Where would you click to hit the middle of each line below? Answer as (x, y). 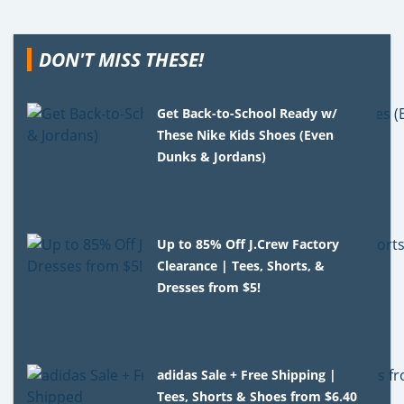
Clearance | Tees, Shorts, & (241, 265)
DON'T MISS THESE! (121, 59)
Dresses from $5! (209, 287)
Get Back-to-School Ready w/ (248, 113)
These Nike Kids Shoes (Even (246, 134)
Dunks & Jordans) (212, 156)
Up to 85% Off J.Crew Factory (248, 243)
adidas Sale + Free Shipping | (247, 374)
